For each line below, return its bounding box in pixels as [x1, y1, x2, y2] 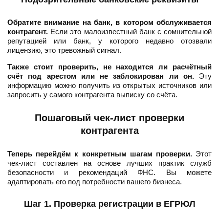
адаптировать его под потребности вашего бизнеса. [7, 177, 182, 186]
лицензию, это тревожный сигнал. [7, 46, 121, 55]
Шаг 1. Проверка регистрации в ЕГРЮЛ [23, 199, 196, 209]
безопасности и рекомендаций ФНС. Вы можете [7, 168, 212, 177]
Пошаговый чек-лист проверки [35, 112, 184, 124]
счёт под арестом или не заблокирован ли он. [7, 72, 194, 81]
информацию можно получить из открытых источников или [7, 81, 212, 90]
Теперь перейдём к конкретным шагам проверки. [7, 150, 192, 158]
